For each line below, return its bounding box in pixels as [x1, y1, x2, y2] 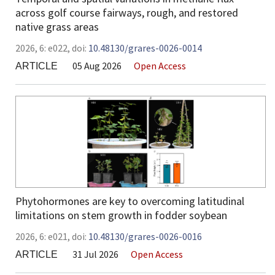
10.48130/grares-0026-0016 [88, 230, 202, 243]
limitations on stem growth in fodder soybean [15, 208, 227, 223]
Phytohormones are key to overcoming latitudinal [15, 194, 244, 209]
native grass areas [15, 20, 99, 34]
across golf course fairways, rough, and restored [15, 6, 238, 20]
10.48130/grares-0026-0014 [88, 42, 202, 55]
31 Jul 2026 [72, 248, 118, 261]
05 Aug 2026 [72, 60, 122, 72]
